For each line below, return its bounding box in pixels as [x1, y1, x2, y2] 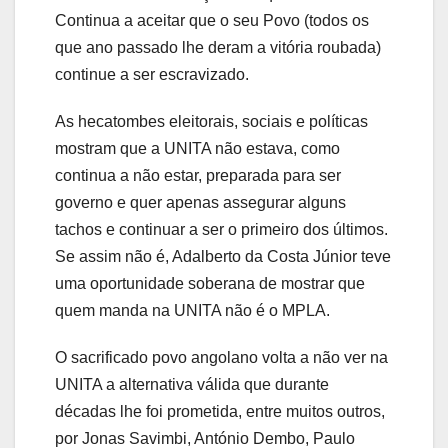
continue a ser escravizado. [55, 66, 249, 84]
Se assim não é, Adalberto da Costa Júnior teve [55, 248, 391, 266]
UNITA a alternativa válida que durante [55, 376, 329, 394]
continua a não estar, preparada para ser [55, 167, 341, 185]
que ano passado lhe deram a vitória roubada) [55, 39, 381, 57]
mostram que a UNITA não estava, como [55, 140, 340, 158]
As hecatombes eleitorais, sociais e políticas [55, 113, 368, 131]
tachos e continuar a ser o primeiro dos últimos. [55, 221, 388, 239]
